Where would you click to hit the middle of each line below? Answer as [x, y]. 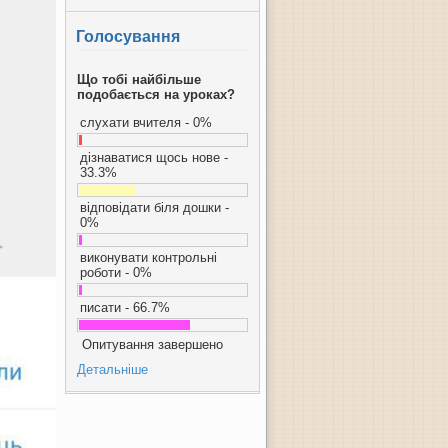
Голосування [128, 36]
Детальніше [112, 369]
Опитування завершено [152, 344]
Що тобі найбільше [139, 79]
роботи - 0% [116, 272]
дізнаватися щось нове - [154, 157]
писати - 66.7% [125, 307]
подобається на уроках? [156, 94]
